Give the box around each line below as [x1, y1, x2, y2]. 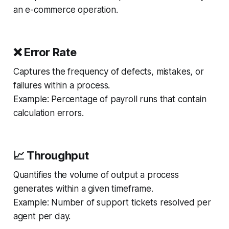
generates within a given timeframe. [13, 183, 153, 194]
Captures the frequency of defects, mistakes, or [13, 66, 204, 77]
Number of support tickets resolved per [49, 197, 211, 208]
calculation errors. [13, 107, 84, 118]
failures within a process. [13, 80, 110, 90]
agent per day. [13, 211, 71, 221]
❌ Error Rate [13, 45, 77, 59]
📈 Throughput [13, 148, 89, 162]
